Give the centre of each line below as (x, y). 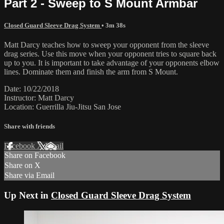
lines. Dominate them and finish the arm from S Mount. (91, 71)
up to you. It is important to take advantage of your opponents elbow (112, 62)
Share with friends (29, 126)
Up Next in (27, 195)
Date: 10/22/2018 (31, 88)
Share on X (22, 165)
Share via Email (29, 175)
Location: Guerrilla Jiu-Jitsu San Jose (62, 106)
